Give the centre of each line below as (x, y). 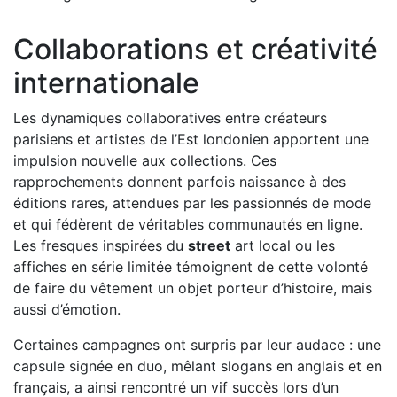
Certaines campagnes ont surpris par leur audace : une (197, 344)
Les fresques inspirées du (101, 245)
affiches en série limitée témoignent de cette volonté (191, 266)
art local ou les (283, 245)
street (209, 245)
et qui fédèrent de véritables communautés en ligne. (188, 224)
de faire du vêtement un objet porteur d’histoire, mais (193, 288)
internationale (106, 82)
